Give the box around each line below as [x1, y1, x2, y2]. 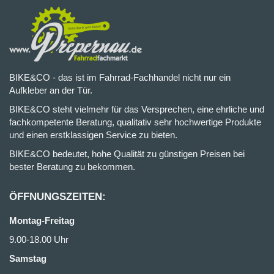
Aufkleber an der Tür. [9, 85, 92, 95]
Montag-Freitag [9, 215, 75, 226]
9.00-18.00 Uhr [9, 234, 68, 245]
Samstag [9, 253, 46, 264]
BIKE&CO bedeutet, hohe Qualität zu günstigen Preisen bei [9, 149, 245, 159]
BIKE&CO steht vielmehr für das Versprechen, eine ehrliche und [9, 104, 264, 114]
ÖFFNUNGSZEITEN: [9, 191, 106, 202]
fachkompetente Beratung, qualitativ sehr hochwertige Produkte [9, 117, 261, 127]
